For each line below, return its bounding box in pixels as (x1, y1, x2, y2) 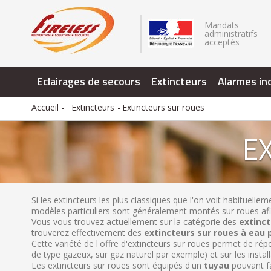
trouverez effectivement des (31, 227, 144, 238)
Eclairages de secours (37, 73, 140, 90)
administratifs (204, 28, 258, 39)
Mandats (204, 19, 239, 31)
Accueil (31, 102, 59, 113)
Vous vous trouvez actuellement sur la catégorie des (31, 216, 239, 227)
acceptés (204, 36, 240, 48)
